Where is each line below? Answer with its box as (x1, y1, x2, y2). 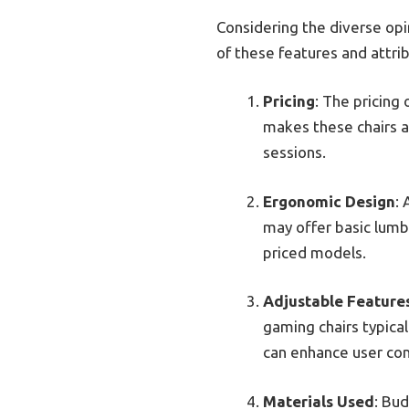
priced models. (263, 243, 366, 261)
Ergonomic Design (263, 192, 395, 210)
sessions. (263, 143, 326, 162)
